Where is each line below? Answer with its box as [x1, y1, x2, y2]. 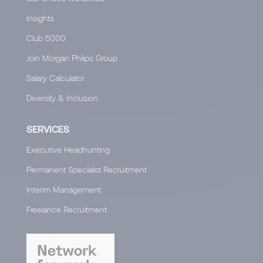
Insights [26, 12, 54, 23]
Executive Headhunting [26, 144, 110, 154]
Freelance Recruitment [26, 204, 107, 214]
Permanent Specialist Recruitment [26, 164, 147, 174]
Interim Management [26, 184, 101, 194]
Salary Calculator [26, 72, 85, 83]
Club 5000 [26, 32, 66, 43]
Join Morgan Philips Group [26, 52, 117, 63]
